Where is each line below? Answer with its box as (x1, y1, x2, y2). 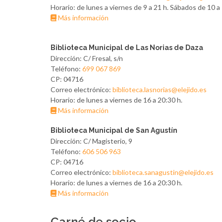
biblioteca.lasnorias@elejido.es (112, 85, 207, 94)
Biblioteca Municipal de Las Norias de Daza (51, 44, 203, 52)
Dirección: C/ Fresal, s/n (51, 54, 123, 62)
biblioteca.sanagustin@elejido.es (112, 168, 214, 176)
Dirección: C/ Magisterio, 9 (51, 137, 132, 145)
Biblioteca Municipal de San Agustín (51, 126, 177, 134)
